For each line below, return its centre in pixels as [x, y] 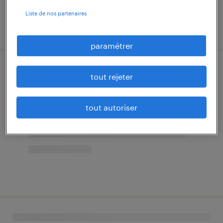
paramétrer [111, 45]
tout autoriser [111, 107]
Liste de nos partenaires [56, 13]
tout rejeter [111, 76]
